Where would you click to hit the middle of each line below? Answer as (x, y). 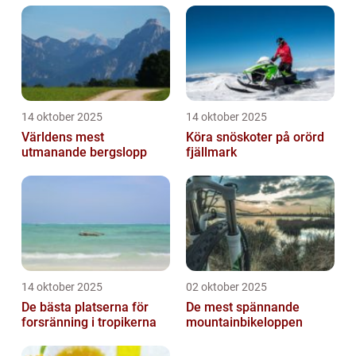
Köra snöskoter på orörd (255, 137)
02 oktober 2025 (226, 287)
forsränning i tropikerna (89, 323)
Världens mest (63, 137)
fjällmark (211, 153)
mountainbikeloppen (244, 323)
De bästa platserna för (85, 308)
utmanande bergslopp (84, 153)
